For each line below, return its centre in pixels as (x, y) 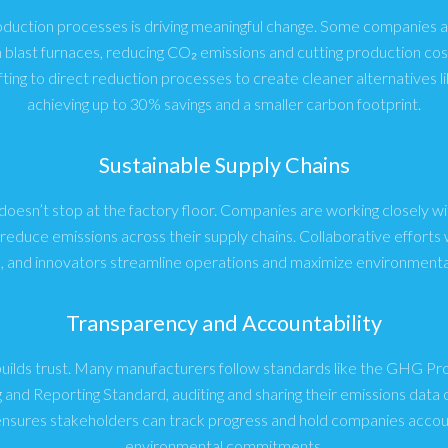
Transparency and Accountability (224, 323)
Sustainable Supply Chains (224, 165)
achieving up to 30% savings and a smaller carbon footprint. (224, 103)
